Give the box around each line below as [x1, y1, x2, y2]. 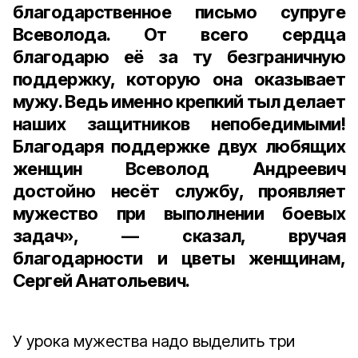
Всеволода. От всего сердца [13, 24, 345, 45]
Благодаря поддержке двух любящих [13, 136, 345, 157]
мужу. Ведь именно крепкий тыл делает [13, 91, 345, 112]
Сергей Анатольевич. [13, 270, 190, 291]
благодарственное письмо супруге [13, 2, 345, 22]
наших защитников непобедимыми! [13, 113, 345, 134]
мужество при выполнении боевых [13, 203, 345, 224]
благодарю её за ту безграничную [13, 46, 345, 67]
